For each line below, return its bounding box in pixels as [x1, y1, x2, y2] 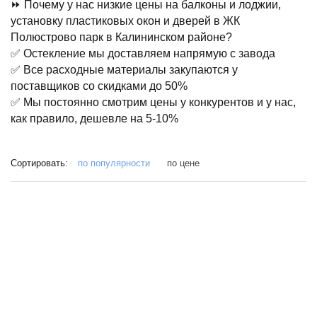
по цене [167, 158, 200, 168]
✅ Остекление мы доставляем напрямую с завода [11, 47, 275, 59]
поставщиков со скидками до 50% [11, 80, 188, 92]
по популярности [78, 158, 153, 168]
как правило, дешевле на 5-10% [11, 113, 178, 125]
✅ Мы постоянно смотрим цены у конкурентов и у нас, [11, 96, 296, 108]
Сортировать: [11, 158, 68, 168]
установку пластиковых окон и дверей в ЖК [11, 15, 240, 27]
